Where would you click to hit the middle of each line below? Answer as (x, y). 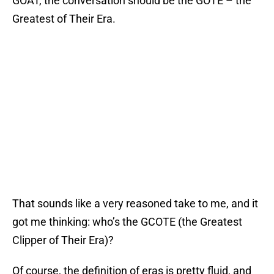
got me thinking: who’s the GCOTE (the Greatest (127, 222)
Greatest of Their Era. (64, 19)
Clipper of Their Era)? (63, 240)
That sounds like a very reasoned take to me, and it (135, 204)
